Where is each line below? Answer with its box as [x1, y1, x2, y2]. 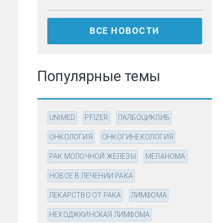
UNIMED [49, 113, 76, 121]
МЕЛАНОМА [145, 152, 186, 160]
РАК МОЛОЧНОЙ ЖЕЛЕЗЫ [49, 152, 136, 160]
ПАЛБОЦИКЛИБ [117, 113, 170, 121]
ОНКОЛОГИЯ [49, 133, 93, 141]
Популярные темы [37, 68, 160, 85]
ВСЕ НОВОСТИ [90, 25, 160, 36]
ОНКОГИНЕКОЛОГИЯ [102, 133, 174, 141]
